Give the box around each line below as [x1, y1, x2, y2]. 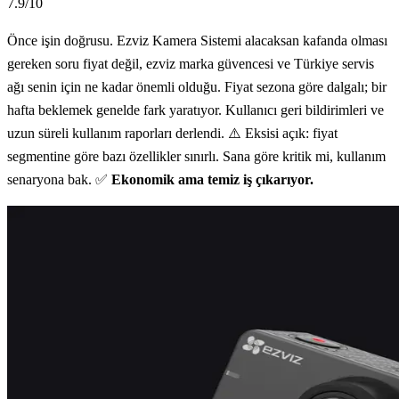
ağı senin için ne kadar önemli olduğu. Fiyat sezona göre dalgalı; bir [7, 78, 387, 94]
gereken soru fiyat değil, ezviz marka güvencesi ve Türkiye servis [7, 55, 374, 71]
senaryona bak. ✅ [7, 171, 111, 187]
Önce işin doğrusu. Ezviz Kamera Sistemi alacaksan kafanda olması [7, 32, 387, 48]
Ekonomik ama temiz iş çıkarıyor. [111, 171, 313, 187]
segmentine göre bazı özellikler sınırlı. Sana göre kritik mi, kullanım [7, 148, 386, 164]
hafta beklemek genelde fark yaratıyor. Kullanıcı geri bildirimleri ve [7, 102, 384, 118]
